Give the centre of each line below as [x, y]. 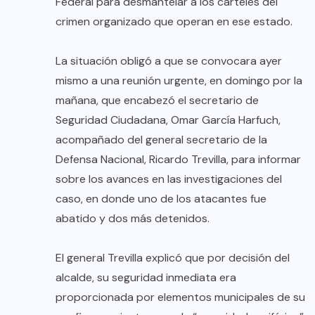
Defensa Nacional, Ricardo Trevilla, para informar [178, 160]
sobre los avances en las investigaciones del [169, 179]
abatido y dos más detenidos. [133, 219]
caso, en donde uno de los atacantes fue [161, 199]
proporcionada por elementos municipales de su [180, 297]
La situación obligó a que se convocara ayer [169, 61]
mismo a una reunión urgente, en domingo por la [179, 81]
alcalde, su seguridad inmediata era [146, 278]
